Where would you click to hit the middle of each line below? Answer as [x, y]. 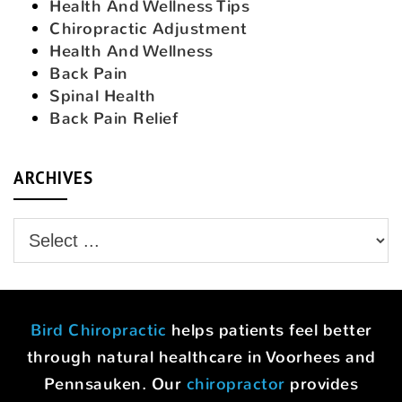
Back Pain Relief [114, 118]
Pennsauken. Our [115, 384]
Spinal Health [103, 96]
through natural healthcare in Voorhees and [201, 357]
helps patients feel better [269, 330]
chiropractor [236, 384]
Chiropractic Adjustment [149, 28]
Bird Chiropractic [98, 330]
